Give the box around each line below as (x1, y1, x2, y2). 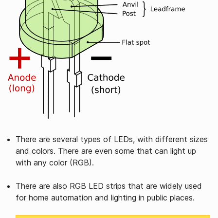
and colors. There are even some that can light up (16, 146, 196, 156)
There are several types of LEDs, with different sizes (16, 134, 208, 144)
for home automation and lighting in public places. (16, 193, 195, 202)
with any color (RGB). (16, 158, 94, 167)
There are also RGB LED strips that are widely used (16, 181, 202, 191)
